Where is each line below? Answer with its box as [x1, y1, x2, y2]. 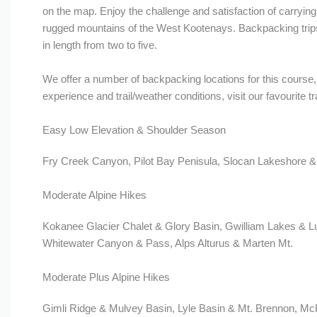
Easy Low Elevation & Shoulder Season [42, 124, 226, 136]
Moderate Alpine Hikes [42, 189, 146, 201]
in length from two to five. [42, 39, 157, 51]
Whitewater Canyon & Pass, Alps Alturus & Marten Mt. [42, 237, 293, 249]
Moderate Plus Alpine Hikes [42, 271, 170, 283]
